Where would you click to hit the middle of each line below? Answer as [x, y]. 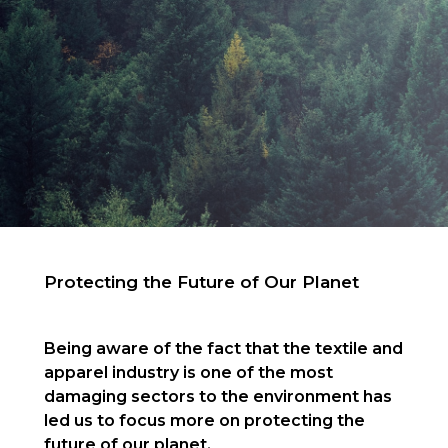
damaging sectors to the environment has [217, 397]
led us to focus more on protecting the [204, 421]
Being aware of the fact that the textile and [223, 349]
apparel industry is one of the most [188, 373]
